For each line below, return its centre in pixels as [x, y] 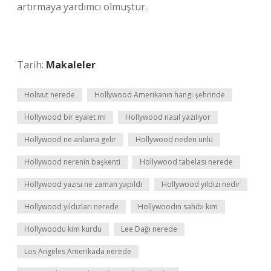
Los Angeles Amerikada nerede [78, 251]
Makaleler [71, 65]
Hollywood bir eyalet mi [65, 117]
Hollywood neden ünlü [174, 139]
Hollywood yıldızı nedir [201, 184]
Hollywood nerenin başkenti [72, 162]
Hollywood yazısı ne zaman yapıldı [83, 184]
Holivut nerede [50, 95]
